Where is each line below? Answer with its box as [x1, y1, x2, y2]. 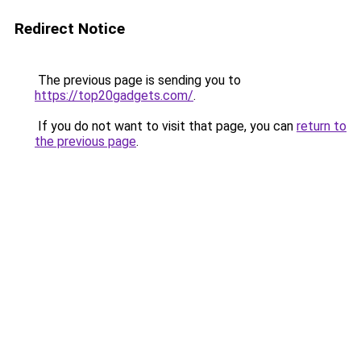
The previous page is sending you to [35, 73, 241, 88]
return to [297, 118, 346, 134]
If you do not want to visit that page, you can [35, 118, 297, 134]
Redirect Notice [15, 19, 125, 38]
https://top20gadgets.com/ [35, 88, 193, 103]
